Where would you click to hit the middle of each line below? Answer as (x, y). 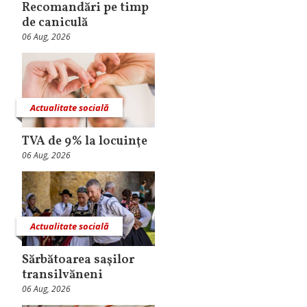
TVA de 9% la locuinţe (86, 142)
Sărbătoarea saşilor (78, 260)
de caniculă (55, 23)
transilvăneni (64, 275)
